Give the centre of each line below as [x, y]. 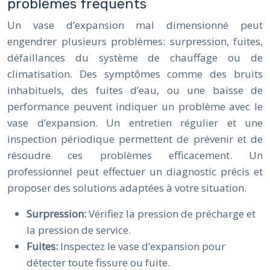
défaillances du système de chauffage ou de [135, 57]
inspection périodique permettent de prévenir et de [135, 139]
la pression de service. [79, 230]
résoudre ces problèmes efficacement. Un [135, 155]
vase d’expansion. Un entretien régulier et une [135, 122]
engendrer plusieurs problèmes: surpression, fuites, [135, 41]
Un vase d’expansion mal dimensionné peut [135, 25]
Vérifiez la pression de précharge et [172, 213]
